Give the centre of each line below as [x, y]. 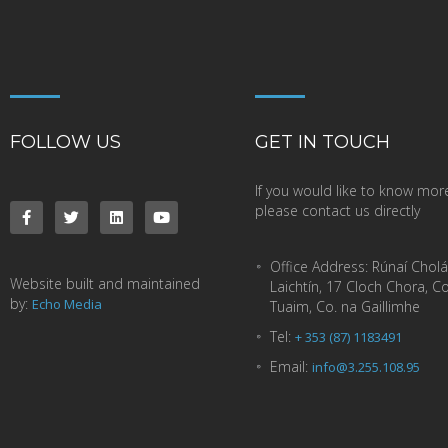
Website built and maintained [105, 283]
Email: [289, 366]
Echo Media [67, 304]
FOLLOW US [65, 142]
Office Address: [319, 266]
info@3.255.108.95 [366, 367]
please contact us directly [337, 210]
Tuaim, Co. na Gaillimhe [345, 306]
